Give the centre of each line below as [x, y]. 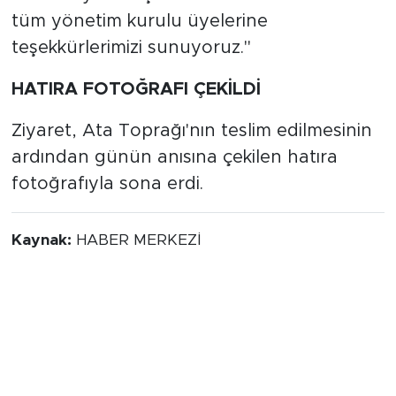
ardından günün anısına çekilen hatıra [174, 157]
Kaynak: [43, 240]
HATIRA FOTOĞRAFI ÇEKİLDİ [136, 89]
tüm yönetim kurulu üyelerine [139, 21]
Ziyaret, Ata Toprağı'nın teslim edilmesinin [191, 130]
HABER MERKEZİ [138, 240]
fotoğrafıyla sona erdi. [107, 183]
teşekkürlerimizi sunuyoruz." [131, 47]
